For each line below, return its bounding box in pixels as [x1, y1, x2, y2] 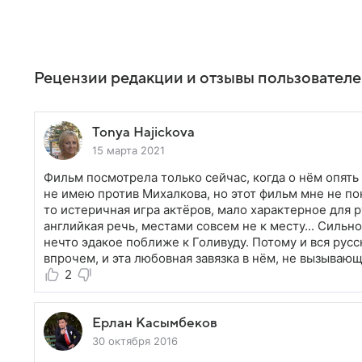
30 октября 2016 [92, 335, 178, 347]
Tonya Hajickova [92, 125, 195, 140]
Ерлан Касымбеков [92, 316, 217, 330]
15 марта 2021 [92, 144, 165, 157]
